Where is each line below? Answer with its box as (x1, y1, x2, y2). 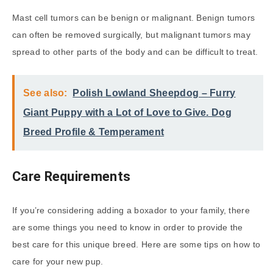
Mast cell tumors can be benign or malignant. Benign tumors (12, 12, 255, 23)
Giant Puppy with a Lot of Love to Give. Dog (23, 107, 232, 118)
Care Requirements (12, 169, 131, 185)
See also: (23, 87, 68, 98)
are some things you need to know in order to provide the (12, 222, 243, 232)
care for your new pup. (12, 256, 104, 266)
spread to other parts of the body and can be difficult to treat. (12, 46, 258, 57)
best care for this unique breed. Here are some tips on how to (12, 239, 261, 249)
